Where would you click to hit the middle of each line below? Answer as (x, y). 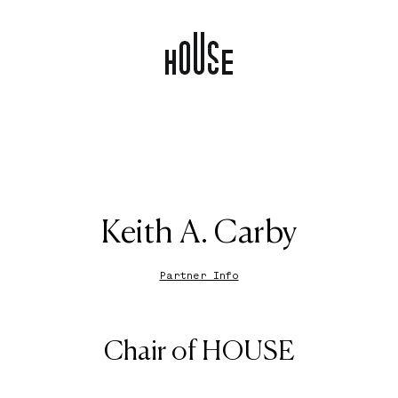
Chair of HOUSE (199, 353)
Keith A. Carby (199, 234)
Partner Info (199, 275)
